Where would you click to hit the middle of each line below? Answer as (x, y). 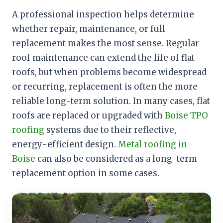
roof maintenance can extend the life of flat (103, 58)
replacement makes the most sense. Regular (106, 44)
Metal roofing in (153, 145)
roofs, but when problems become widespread (109, 72)
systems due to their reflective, (110, 130)
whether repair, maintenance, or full (89, 29)
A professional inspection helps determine (103, 15)
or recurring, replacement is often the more (105, 87)
